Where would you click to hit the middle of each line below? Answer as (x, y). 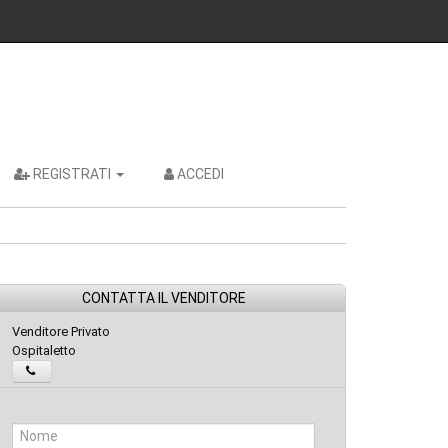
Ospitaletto (44, 350)
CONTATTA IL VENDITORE (163, 298)
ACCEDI (200, 174)
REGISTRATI (72, 174)
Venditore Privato (61, 331)
